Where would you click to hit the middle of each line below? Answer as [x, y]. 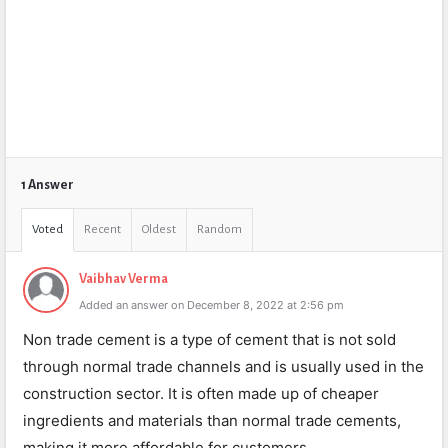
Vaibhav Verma [123, 279]
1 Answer [47, 185]
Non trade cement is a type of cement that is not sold [209, 339]
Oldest [159, 229]
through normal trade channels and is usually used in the [223, 366]
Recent [102, 229]
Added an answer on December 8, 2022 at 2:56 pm [211, 305]
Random [219, 229]
